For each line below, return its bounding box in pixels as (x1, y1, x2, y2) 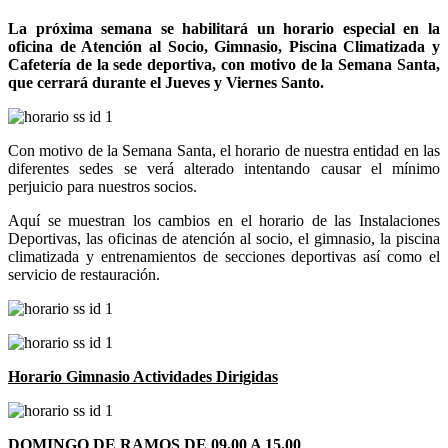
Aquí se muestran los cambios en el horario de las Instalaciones (8, 211, 440, 229)
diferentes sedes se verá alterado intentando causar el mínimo (8, 159, 440, 177)
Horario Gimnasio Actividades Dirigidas (8, 367, 278, 385)
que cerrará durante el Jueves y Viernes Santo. (8, 73, 324, 91)
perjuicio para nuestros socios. (8, 177, 197, 195)
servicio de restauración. (8, 265, 160, 283)
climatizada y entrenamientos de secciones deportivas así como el (8, 247, 440, 265)
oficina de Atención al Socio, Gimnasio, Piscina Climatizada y (8, 37, 440, 55)
